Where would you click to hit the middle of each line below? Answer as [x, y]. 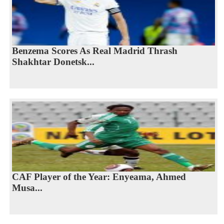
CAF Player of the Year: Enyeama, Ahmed [99, 176]
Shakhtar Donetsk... [53, 61]
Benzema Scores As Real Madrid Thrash [94, 50]
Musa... [27, 187]
